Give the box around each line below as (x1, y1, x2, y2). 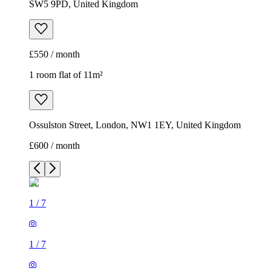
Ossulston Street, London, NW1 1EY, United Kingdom (29, 120, 241, 131)
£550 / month (29, 49, 80, 60)
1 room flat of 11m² (29, 70, 103, 80)
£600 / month (29, 140, 80, 151)
